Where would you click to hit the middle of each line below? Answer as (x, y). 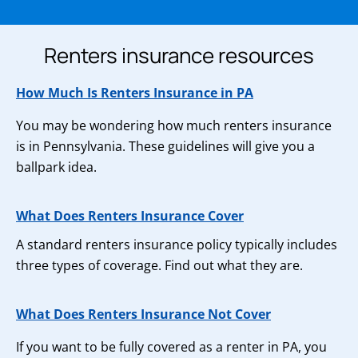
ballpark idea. (56, 167)
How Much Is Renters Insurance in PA (135, 93)
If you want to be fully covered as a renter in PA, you (171, 347)
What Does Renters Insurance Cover (130, 216)
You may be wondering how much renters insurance (174, 125)
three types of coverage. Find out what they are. (159, 265)
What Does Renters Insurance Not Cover (143, 314)
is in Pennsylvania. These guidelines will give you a (165, 146)
